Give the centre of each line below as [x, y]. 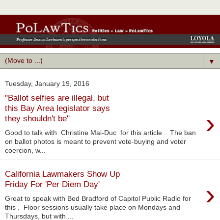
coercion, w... [25, 150]
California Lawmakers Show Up [62, 174]
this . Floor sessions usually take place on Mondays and [93, 207]
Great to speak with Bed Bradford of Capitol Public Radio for [98, 198]
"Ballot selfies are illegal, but [57, 97]
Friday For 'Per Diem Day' [52, 184]
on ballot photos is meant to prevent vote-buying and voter [96, 141]
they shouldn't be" [37, 118]
